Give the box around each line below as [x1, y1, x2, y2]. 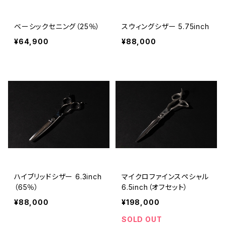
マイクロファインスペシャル [122, 172, 209, 181]
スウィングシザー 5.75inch [122, 22, 209, 31]
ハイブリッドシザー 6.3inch [14, 172, 102, 181]
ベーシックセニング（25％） [14, 22, 100, 31]
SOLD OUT [122, 215, 162, 223]
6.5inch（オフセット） [122, 183, 188, 191]
